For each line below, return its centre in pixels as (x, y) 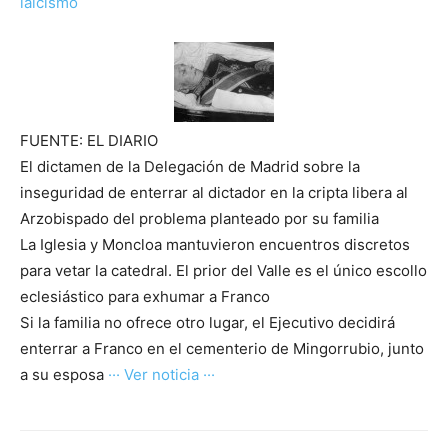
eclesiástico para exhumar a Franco (145, 297)
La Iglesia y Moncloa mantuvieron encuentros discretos (215, 245)
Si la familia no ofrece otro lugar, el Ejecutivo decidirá (207, 323)
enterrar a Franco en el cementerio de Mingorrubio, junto (222, 349)
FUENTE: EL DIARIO (89, 141)
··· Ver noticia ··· (161, 375)
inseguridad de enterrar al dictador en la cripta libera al (214, 193)
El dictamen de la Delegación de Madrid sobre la (190, 167)
